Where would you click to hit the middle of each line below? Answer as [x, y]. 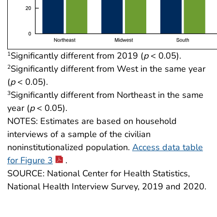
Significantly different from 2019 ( [77, 56]
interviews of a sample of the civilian [79, 134]
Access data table [168, 147]
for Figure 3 [30, 161]
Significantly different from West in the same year [108, 69]
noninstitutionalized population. [70, 147]
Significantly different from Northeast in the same [107, 95]
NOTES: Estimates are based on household [92, 121]
